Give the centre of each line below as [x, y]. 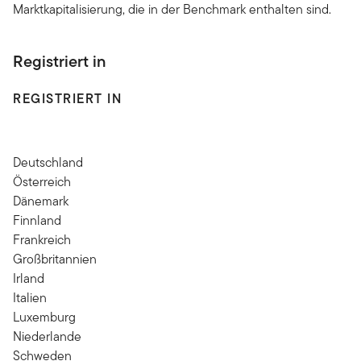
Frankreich [42, 239]
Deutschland [48, 162]
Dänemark [41, 201]
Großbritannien [55, 259]
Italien [30, 297]
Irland [29, 278]
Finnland [37, 220]
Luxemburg [44, 317]
